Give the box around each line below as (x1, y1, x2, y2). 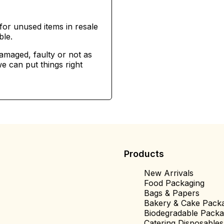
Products (124, 148, 164, 159)
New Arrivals (144, 168, 193, 178)
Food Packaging (144, 178, 204, 188)
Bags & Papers (144, 188, 199, 198)
